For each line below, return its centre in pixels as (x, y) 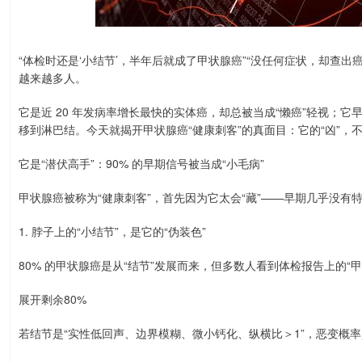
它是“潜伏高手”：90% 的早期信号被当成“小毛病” (141, 163)
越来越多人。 (53, 78)
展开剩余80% (53, 299)
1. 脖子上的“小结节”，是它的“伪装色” (112, 231)
